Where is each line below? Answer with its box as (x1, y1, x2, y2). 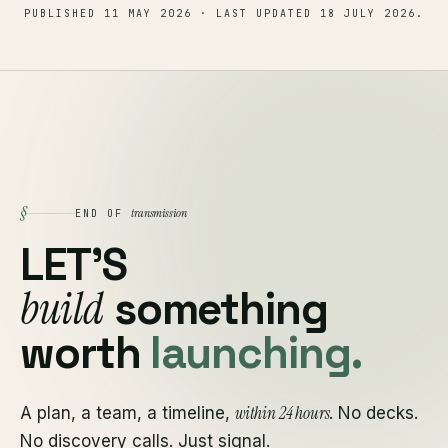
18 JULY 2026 (320, 7, 416, 20)
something (103, 281, 328, 337)
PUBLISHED (24, 7, 104, 20)
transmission (131, 204, 187, 221)
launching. (150, 325, 362, 381)
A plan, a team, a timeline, (20, 403, 235, 423)
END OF (75, 206, 131, 220)
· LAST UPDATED (192, 7, 320, 20)
